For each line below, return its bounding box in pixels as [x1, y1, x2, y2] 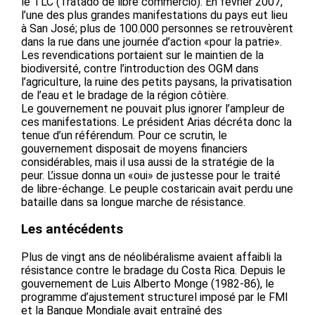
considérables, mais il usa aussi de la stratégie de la [21, 155, 274, 169]
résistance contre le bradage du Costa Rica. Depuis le [21, 264, 285, 278]
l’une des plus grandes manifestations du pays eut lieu [21, 8, 288, 22]
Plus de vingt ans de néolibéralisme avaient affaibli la [21, 250, 282, 264]
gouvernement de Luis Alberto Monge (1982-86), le [21, 277, 274, 291]
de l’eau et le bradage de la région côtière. [21, 88, 229, 102]
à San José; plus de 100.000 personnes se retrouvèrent [21, 21, 293, 35]
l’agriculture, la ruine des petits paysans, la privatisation [21, 75, 292, 89]
